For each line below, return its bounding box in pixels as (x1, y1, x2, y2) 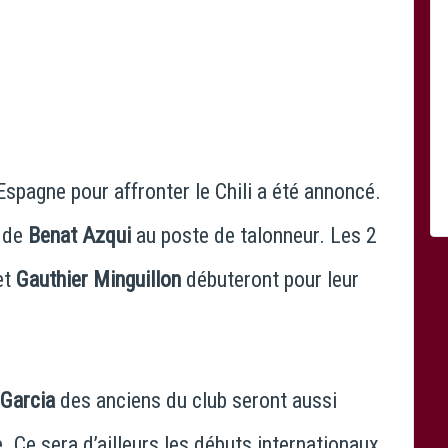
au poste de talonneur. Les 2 (131, 222, 377, 248)
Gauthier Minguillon (16, 266, 181, 292)
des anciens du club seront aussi (55, 387, 337, 413)
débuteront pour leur (181, 266, 359, 292)
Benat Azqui (28, 222, 131, 248)
